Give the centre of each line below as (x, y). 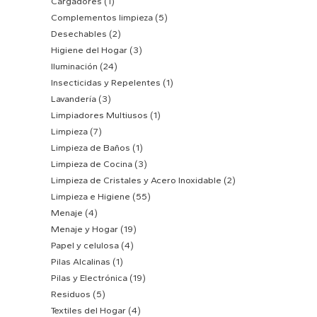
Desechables (79, 33)
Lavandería (74, 98)
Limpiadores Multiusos (99, 115)
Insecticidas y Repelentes (106, 82)
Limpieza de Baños (91, 147)
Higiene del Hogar (89, 50)
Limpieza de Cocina (92, 163)
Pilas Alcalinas (81, 261)
